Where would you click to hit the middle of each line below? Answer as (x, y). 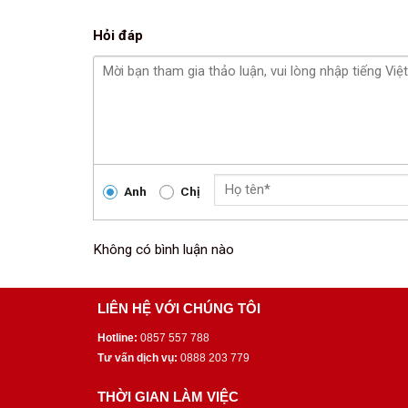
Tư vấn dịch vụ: (138, 358)
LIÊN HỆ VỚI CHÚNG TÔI (179, 308)
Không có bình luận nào (163, 249)
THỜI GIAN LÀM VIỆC (168, 396)
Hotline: (117, 338)
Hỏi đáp (118, 35)
